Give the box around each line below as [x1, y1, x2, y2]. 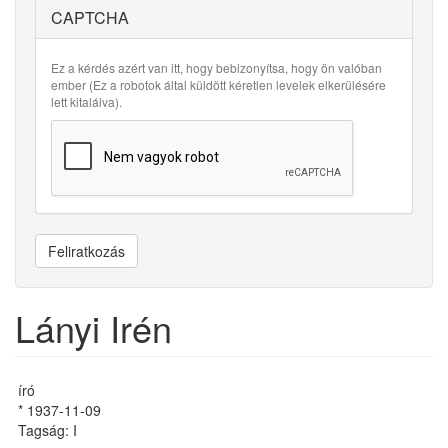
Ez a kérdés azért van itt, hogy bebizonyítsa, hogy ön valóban [51, 59, 382, 76]
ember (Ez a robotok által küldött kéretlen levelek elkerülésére [51, 76, 386, 93]
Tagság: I [18, 420, 77, 440]
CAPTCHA [51, 6, 129, 29]
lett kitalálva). [51, 93, 122, 110]
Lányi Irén [15, 302, 172, 353]
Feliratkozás [48, 241, 125, 261]
